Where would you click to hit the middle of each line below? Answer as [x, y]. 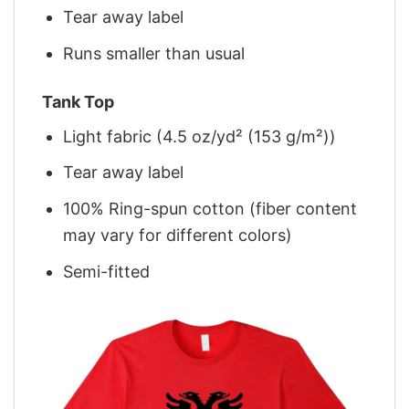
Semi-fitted [107, 271]
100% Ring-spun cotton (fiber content [210, 209]
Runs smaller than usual [154, 54]
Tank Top [78, 101]
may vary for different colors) [178, 236]
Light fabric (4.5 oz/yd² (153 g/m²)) [200, 136]
